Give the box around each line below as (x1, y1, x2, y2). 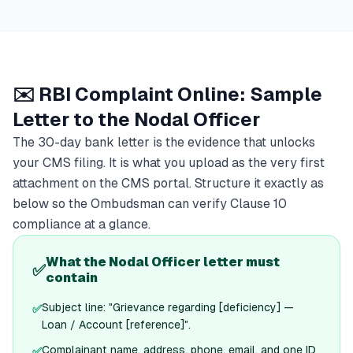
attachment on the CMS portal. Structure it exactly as (13, 176, 324, 191)
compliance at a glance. (13, 217, 150, 232)
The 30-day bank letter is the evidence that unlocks (13, 135, 315, 150)
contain (46, 270, 98, 285)
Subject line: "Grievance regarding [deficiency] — (42, 301, 294, 314)
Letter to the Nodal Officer (13, 109, 260, 130)
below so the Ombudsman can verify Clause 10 (13, 196, 287, 211)
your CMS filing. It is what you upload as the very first (13, 155, 325, 170)
